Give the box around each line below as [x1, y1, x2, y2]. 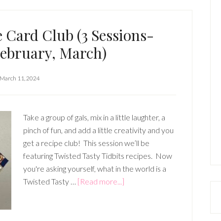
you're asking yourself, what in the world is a [23, 164, 166, 173]
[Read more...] [77, 177, 124, 186]
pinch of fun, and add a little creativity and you [23, 125, 174, 135]
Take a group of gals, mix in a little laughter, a [23, 112, 165, 122]
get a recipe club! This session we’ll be [23, 138, 149, 147]
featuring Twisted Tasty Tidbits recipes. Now [23, 151, 172, 160]
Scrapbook [124, 189, 161, 198]
